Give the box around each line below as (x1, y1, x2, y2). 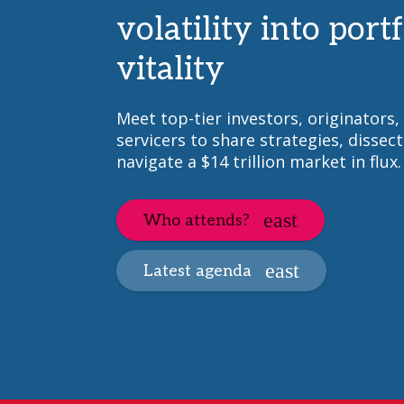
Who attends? (142, 210, 250, 230)
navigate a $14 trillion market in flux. (115, 151, 401, 172)
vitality (115, 50, 225, 89)
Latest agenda (142, 261, 252, 280)
